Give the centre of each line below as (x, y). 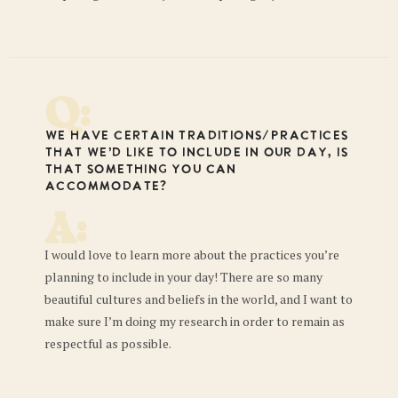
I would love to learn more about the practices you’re (192, 255)
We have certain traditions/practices (196, 137)
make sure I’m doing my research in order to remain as (195, 322)
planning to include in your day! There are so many (183, 277)
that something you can (140, 171)
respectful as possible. (108, 344)
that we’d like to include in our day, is (196, 154)
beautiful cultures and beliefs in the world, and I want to (199, 299)
